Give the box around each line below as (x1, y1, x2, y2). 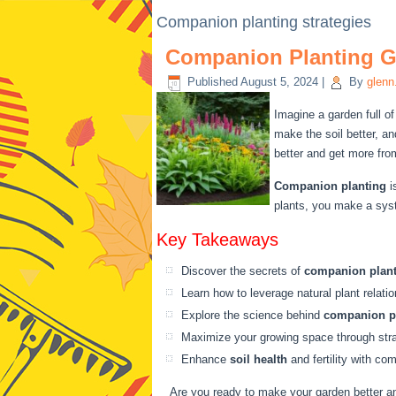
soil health (230, 353, 287, 366)
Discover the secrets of (181, 264, 304, 278)
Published (187, 75, 238, 89)
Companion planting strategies (156, 13, 371, 31)
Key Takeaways (156, 230, 278, 249)
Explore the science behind (181, 308, 324, 322)
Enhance (181, 353, 230, 366)
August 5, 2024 (240, 75, 318, 89)
